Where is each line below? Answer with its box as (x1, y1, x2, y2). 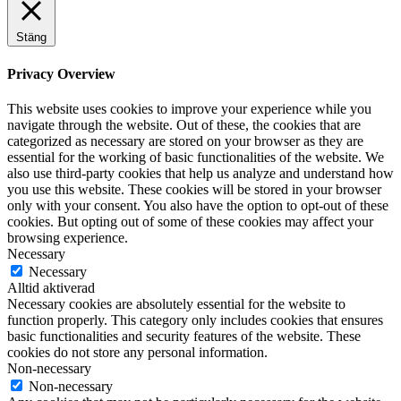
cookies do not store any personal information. (7, 344, 268, 360)
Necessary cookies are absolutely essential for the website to (7, 295, 346, 311)
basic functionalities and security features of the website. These (7, 328, 361, 344)
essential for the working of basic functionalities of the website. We (7, 149, 384, 165)
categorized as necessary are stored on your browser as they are (7, 132, 363, 149)
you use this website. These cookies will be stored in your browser (7, 181, 381, 197)
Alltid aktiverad (7, 279, 95, 295)
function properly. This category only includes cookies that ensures (7, 311, 383, 328)
